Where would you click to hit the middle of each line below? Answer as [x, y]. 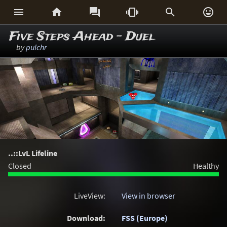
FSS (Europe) [145, 218]
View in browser [148, 196]
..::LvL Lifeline [33, 153]
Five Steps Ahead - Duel [82, 37]
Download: [86, 218]
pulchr [36, 47]
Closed [20, 166]
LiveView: [90, 196]
